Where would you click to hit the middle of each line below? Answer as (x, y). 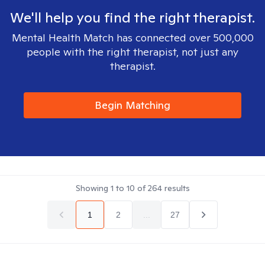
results (176, 188)
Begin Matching (132, 105)
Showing (93, 188)
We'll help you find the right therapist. (132, 17)
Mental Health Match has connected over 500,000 (132, 38)
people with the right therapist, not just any (132, 52)
